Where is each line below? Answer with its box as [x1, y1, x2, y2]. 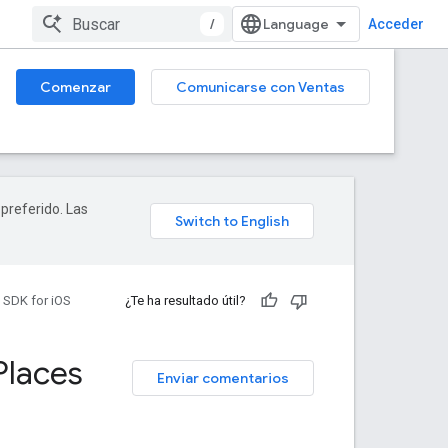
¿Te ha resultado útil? [125, 293, 246, 308]
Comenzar [40, 78, 111, 96]
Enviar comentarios [157, 369, 289, 387]
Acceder [368, 16, 424, 32]
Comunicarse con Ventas [176, 78, 345, 96]
